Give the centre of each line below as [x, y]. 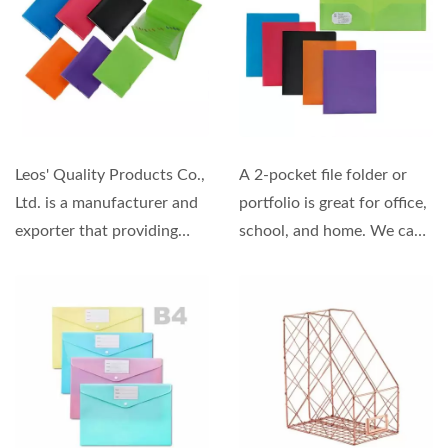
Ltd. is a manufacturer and [106, 203]
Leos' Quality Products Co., [110, 175]
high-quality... [62, 259]
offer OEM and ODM [313, 259]
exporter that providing [96, 231]
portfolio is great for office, [333, 203]
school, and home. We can [331, 231]
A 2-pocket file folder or [323, 175]
